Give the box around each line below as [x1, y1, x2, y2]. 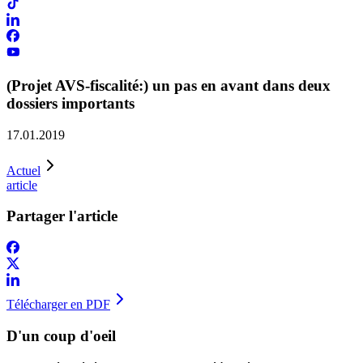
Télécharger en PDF [6, 297, 110, 312]
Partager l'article [6, 207, 117, 225]
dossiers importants [6, 95, 135, 112]
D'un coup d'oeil [6, 327, 116, 344]
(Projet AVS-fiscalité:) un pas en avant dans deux [6, 77, 331, 94]
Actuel [6, 163, 41, 177]
